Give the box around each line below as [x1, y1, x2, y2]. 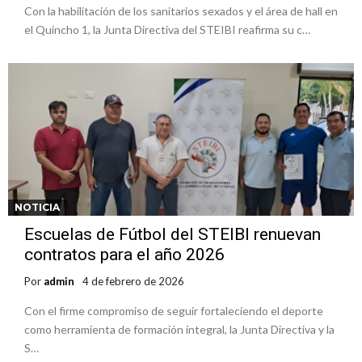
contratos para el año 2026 [24, 245, 225, 265]
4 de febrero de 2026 [82, 275, 184, 288]
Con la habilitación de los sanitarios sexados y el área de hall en [24, 4, 338, 19]
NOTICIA [15, 201, 60, 214]
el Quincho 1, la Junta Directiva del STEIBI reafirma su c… [24, 23, 310, 37]
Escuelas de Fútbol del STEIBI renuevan [24, 225, 321, 245]
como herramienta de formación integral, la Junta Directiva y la [24, 322, 335, 337]
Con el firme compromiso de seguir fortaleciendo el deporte [24, 304, 323, 318]
